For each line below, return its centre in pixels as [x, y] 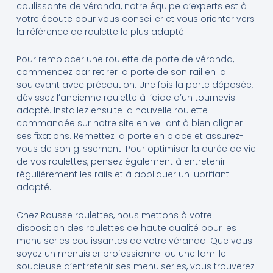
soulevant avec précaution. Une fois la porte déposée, [134, 85]
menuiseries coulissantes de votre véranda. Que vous [134, 240]
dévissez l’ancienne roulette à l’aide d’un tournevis [126, 98]
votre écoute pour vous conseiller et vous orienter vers [135, 19]
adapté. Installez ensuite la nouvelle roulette [112, 111]
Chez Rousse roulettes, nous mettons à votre [114, 215]
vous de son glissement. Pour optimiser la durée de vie [136, 149]
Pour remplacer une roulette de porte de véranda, [125, 59]
